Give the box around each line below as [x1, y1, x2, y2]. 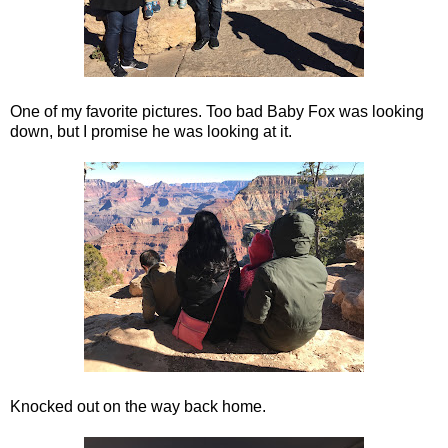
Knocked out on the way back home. [10, 397, 266, 415]
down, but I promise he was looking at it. [10, 122, 292, 140]
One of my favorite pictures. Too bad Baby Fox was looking [10, 102, 424, 120]
